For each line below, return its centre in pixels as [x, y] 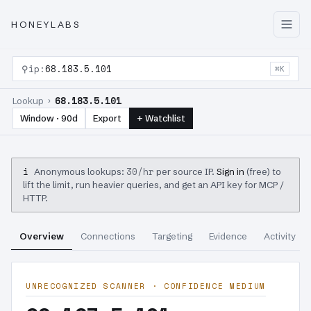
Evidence [228, 236]
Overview [42, 236]
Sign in [230, 171]
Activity [280, 236]
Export [107, 118]
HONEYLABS [46, 24]
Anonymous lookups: [80, 171]
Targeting [172, 236]
